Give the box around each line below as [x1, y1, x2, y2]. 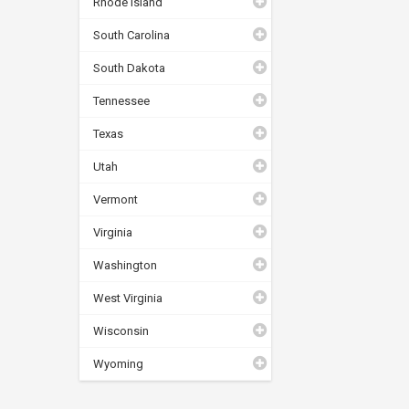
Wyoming [93, 356, 143, 371]
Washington [93, 257, 157, 272]
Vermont [93, 192, 138, 206]
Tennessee [93, 93, 150, 108]
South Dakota [93, 60, 165, 75]
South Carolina [93, 27, 170, 42]
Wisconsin [93, 323, 149, 338]
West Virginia [93, 290, 163, 305]
